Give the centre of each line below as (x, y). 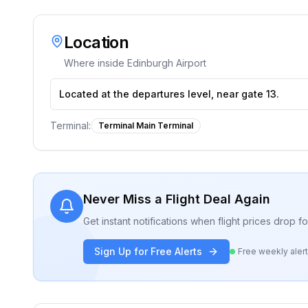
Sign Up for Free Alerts (148, 251)
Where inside (96, 63)
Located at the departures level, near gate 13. (169, 94)
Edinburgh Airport (167, 63)
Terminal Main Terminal (146, 125)
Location (97, 42)
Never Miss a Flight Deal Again (177, 199)
